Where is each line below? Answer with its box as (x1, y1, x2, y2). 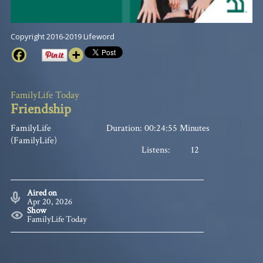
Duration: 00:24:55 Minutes (106, 122, 210, 134)
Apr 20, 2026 (27, 196, 73, 208)
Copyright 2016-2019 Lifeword (10, 31, 114, 42)
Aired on (27, 187, 58, 199)
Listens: (141, 143, 171, 156)
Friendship (10, 100, 71, 119)
